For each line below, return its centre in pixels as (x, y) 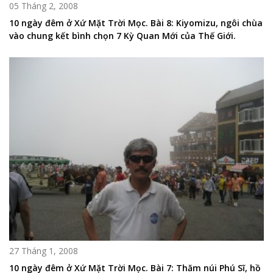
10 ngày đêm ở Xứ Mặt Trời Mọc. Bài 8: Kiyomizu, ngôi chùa (136, 23)
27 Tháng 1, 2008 (44, 251)
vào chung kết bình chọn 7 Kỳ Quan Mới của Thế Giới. (122, 36)
